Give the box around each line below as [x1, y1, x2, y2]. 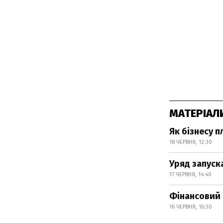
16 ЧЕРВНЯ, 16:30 [169, 204, 212, 210]
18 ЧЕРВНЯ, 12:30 [169, 139, 212, 145]
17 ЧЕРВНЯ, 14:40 [169, 171, 212, 178]
